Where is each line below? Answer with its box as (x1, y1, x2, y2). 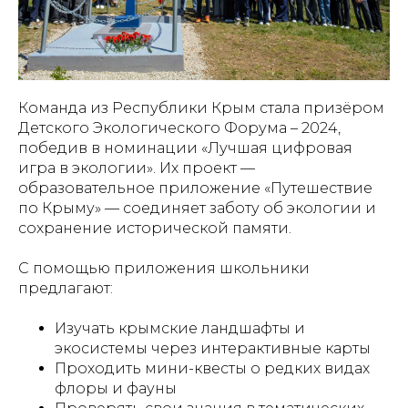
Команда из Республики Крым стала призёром (18, 98, 384, 117)
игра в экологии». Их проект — (18, 158, 255, 177)
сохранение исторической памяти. (18, 219, 291, 237)
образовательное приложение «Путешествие (18, 178, 372, 197)
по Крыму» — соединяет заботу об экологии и (18, 199, 376, 217)
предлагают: (18, 279, 113, 297)
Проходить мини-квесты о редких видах (55, 359, 370, 377)
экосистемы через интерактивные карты (55, 339, 371, 357)
